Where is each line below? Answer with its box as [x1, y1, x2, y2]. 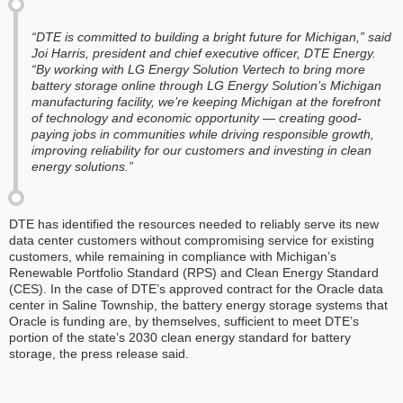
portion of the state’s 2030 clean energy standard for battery [9, 330, 351, 345]
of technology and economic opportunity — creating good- [31, 110, 362, 125]
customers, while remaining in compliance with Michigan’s [9, 249, 336, 264]
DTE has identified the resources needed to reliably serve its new [9, 217, 379, 232]
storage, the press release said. [9, 346, 189, 362]
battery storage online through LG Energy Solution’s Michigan [31, 77, 381, 93]
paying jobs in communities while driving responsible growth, [31, 126, 374, 141]
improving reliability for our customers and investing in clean [31, 142, 372, 157]
